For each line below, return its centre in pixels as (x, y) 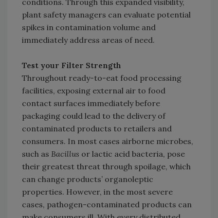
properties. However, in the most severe (97, 192)
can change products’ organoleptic (88, 179)
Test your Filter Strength (72, 65)
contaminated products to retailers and (97, 129)
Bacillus (65, 154)
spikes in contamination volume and (89, 27)
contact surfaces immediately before (91, 103)
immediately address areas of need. (88, 40)
